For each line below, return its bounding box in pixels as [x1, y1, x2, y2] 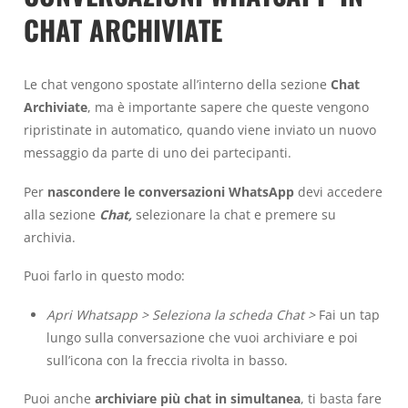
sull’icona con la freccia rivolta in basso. [46, 351, 288, 369]
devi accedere [294, 182, 382, 200]
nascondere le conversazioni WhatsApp [47, 182, 294, 200]
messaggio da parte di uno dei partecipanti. [24, 144, 291, 162]
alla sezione [24, 205, 99, 223]
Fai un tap [314, 305, 380, 323]
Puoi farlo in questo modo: [24, 267, 185, 285]
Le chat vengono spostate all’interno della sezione [24, 76, 331, 94]
